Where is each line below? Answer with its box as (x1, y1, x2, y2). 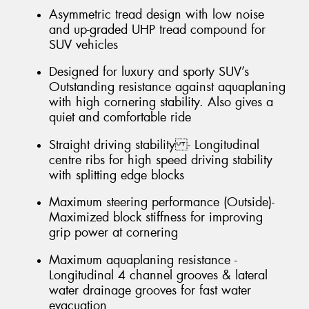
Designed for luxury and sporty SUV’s (49, 63, 249, 81)
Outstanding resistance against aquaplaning (49, 79, 286, 96)
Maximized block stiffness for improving (49, 209, 263, 226)
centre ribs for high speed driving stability (49, 151, 272, 168)
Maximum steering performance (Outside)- (49, 194, 275, 211)
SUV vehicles (49, 36, 118, 53)
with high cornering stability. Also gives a (49, 94, 273, 111)
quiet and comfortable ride (49, 109, 191, 126)
